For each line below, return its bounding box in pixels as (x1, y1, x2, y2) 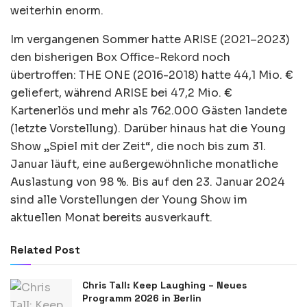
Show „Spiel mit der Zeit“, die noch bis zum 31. (10, 138, 266, 153)
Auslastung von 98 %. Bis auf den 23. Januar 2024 (10, 174, 285, 189)
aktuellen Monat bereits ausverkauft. (10, 210, 212, 225)
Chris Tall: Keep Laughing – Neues (82, 278, 247, 291)
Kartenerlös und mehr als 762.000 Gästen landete (10, 103, 287, 118)
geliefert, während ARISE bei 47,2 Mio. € (10, 85, 232, 100)
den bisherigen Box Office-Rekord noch (10, 49, 230, 64)
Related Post (10, 242, 80, 257)
